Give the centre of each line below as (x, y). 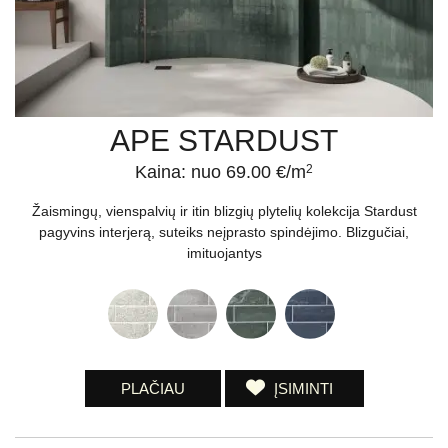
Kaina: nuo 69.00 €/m (220, 171)
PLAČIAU (152, 388)
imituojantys (224, 252)
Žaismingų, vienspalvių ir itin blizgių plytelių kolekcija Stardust (224, 210)
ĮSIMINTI (303, 388)
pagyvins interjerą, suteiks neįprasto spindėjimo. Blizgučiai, (224, 231)
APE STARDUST (224, 140)
